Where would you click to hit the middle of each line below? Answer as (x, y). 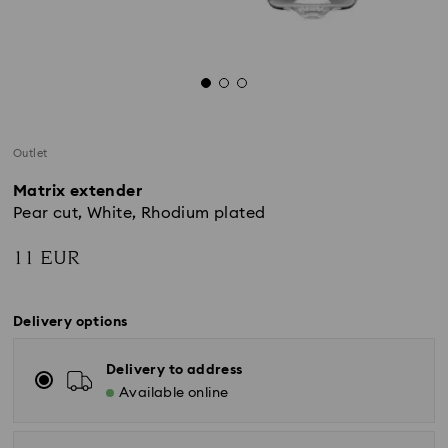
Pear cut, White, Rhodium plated (139, 213)
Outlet (30, 153)
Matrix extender (77, 191)
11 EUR (46, 258)
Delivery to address (174, 370)
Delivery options (70, 322)
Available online (174, 393)
